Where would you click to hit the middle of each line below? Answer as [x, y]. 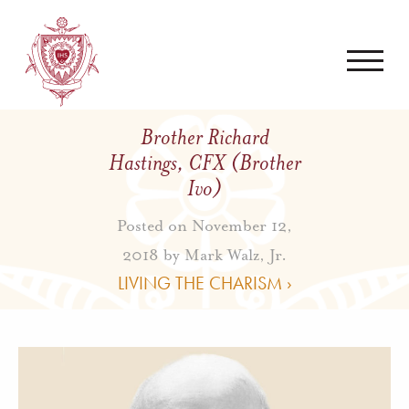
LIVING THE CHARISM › [204, 283]
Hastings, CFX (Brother [204, 162]
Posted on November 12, [204, 225]
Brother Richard [204, 136]
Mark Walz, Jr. [236, 254]
